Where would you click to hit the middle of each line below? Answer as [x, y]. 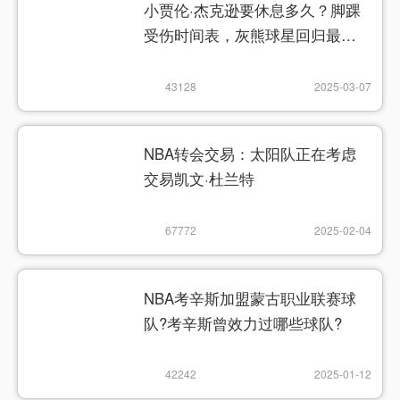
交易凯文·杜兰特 [200, 179]
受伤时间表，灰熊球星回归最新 [250, 35]
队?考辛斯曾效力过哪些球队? [243, 323]
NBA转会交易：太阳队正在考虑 [250, 154]
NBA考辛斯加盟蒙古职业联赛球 [250, 298]
